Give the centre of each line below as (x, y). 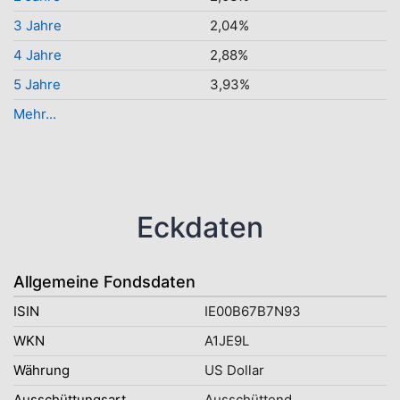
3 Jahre (37, 25)
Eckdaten (200, 227)
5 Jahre (37, 84)
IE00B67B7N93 (253, 311)
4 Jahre (37, 55)
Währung (42, 370)
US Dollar (234, 370)
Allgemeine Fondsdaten (104, 282)
